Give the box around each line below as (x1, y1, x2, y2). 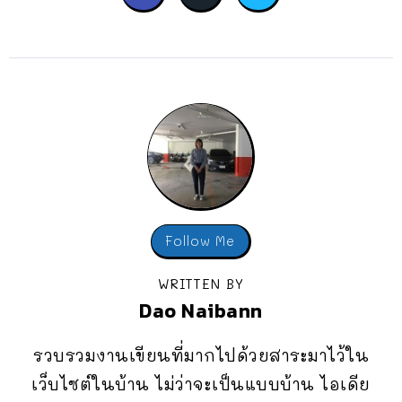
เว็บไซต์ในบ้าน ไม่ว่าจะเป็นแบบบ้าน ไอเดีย (31, 373, 371, 396)
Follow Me (165, 232, 235, 250)
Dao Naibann (139, 296, 263, 327)
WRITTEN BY (158, 275, 244, 293)
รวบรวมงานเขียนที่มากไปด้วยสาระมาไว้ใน (33, 345, 369, 367)
